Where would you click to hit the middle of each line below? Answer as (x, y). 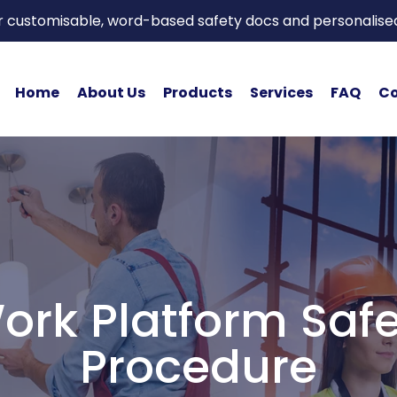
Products (197, 92)
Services (281, 92)
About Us (111, 92)
